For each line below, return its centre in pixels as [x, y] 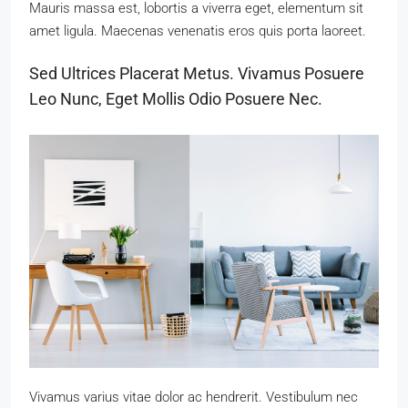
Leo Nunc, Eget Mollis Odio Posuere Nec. [176, 99]
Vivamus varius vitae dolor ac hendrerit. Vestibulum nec [194, 398]
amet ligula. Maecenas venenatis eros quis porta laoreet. [198, 31]
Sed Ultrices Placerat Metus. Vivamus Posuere [197, 73]
